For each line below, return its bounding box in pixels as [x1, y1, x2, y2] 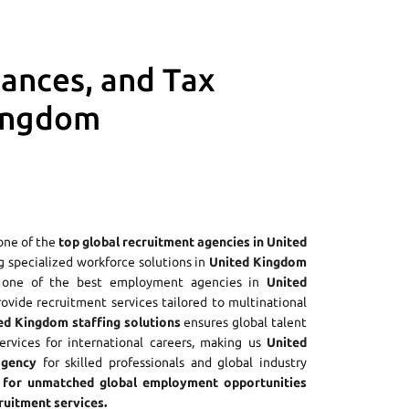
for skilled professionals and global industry [37, 355, 307, 371]
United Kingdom [209, 255, 308, 270]
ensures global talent [180, 315, 308, 330]
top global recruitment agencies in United [58, 235, 307, 250]
